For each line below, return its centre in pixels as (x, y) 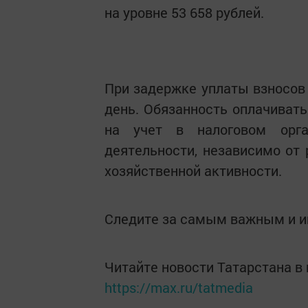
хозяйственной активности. (193, 170)
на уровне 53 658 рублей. (184, 12)
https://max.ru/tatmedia (179, 287)
